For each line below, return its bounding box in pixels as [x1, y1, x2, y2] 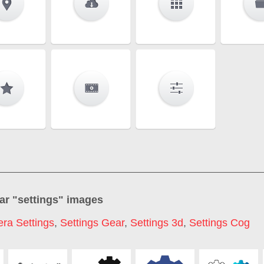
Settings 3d [130, 217, 183, 229]
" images [58, 193, 103, 206]
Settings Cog [189, 217, 250, 229]
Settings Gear [60, 217, 124, 229]
